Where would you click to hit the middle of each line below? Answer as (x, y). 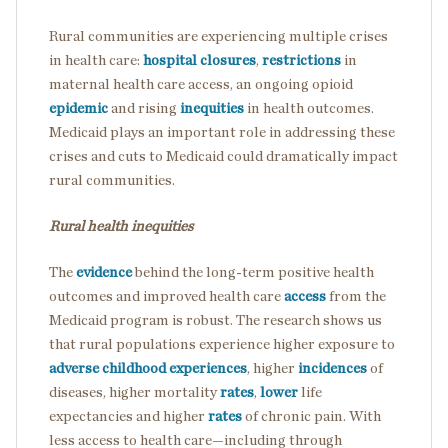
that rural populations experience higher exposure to (222, 344)
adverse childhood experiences (148, 368)
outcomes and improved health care (166, 296)
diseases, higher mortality (134, 392)
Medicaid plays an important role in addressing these (222, 132)
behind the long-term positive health (254, 272)
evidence (104, 272)
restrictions (301, 60)
